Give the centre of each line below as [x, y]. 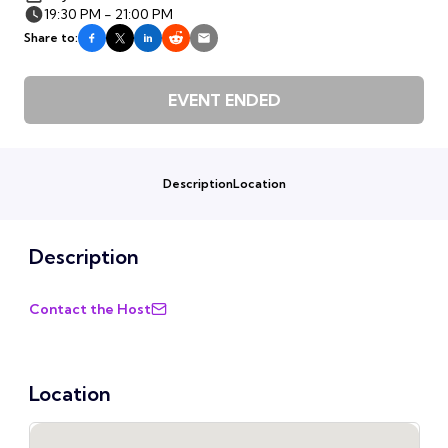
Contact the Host [89, 308]
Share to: [51, 38]
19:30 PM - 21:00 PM [108, 13]
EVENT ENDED [224, 99]
